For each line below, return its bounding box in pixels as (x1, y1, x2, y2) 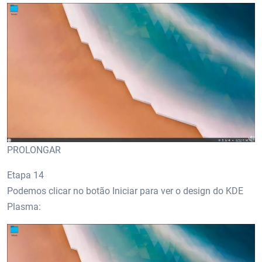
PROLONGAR (7, 144, 61, 156)
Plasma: (7, 201, 41, 213)
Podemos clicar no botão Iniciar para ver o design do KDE (7, 185, 243, 197)
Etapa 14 (7, 170, 44, 181)
